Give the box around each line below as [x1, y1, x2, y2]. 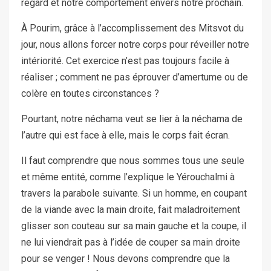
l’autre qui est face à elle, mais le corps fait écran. [21, 129, 230, 142]
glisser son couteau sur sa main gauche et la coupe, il [21, 220, 246, 232]
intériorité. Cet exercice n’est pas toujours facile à [21, 55, 229, 67]
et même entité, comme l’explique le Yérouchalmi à [21, 171, 235, 183]
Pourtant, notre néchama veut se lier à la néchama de [21, 113, 243, 125]
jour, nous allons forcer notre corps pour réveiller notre [21, 39, 249, 51]
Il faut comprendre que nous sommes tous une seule [21, 155, 244, 167]
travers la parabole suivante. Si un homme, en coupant [21, 188, 247, 200]
